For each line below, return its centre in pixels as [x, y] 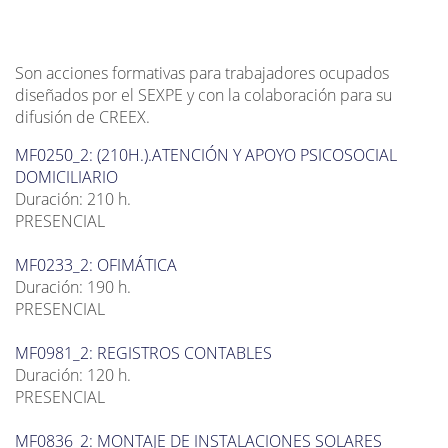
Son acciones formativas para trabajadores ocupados [202, 73]
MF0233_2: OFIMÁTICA [96, 265]
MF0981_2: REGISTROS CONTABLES [143, 353]
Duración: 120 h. [73, 375]
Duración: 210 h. [73, 199]
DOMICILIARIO [66, 177]
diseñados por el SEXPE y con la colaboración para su [203, 95]
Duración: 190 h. [73, 287]
